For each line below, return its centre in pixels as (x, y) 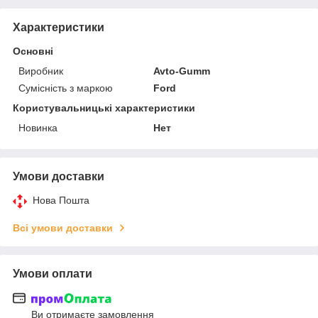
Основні (33, 51)
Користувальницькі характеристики (104, 108)
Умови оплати (53, 274)
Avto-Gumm (182, 71)
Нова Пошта (61, 200)
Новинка (38, 128)
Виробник (41, 71)
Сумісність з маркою (66, 88)
